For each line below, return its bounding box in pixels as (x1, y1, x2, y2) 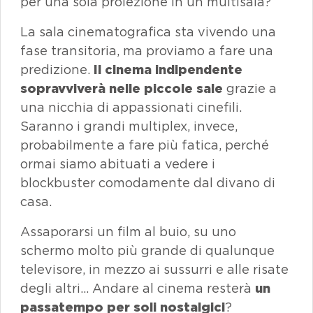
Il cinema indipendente (94, 62, 242, 77)
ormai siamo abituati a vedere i (20, 156, 215, 171)
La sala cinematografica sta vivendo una (20, 24, 276, 39)
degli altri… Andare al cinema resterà (20, 281, 255, 296)
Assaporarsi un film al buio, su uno (20, 224, 236, 239)
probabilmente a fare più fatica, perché (20, 138, 269, 152)
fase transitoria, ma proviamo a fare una (20, 43, 273, 58)
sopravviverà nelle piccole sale (20, 81, 223, 96)
